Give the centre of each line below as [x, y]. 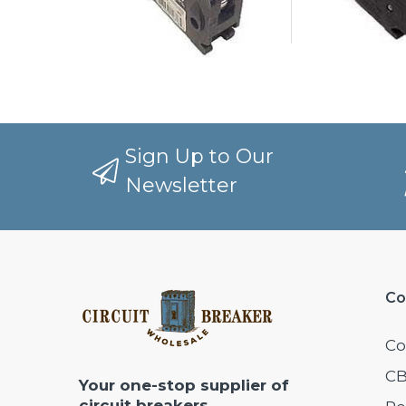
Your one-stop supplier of [184, 386]
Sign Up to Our [200, 157]
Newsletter [182, 186]
